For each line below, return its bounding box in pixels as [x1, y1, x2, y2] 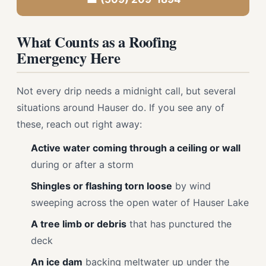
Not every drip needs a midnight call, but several [17, 85, 236, 97]
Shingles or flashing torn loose [31, 180, 172, 192]
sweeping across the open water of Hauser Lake [31, 197, 249, 208]
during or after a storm [31, 159, 134, 170]
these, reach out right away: [17, 118, 142, 130]
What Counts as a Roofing [17, 31, 177, 52]
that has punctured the [126, 218, 232, 230]
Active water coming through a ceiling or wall [31, 142, 240, 154]
